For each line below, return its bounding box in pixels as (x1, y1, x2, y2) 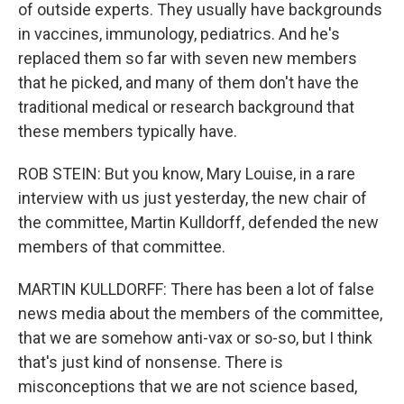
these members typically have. (18, 122, 237, 141)
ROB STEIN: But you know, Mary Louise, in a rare (18, 164, 355, 183)
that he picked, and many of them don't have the (18, 73, 359, 92)
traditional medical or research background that (18, 97, 354, 116)
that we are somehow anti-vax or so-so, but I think (18, 328, 372, 347)
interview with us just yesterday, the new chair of (18, 188, 367, 207)
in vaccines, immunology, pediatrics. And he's (18, 24, 340, 43)
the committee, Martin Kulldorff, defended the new (18, 213, 379, 232)
